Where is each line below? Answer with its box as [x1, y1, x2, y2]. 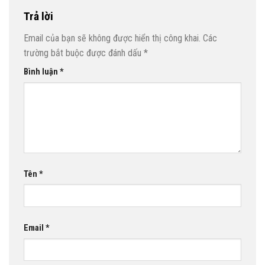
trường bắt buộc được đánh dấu [24, 47, 144, 59]
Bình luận [24, 67, 60, 77]
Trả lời [24, 9, 56, 23]
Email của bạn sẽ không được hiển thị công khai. [24, 33, 201, 44]
